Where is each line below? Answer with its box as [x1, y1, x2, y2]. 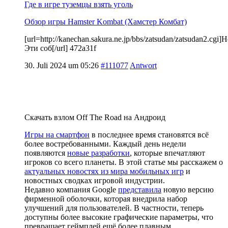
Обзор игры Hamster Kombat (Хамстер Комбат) [24, 17, 187, 26]
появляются [24, 148, 67, 157]
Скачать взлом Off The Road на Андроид [24, 112, 165, 122]
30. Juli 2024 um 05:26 [24, 61, 99, 70]
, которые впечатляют [130, 148, 205, 157]
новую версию [161, 185, 214, 194]
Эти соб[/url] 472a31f [24, 43, 96, 52]
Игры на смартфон [24, 130, 90, 139]
